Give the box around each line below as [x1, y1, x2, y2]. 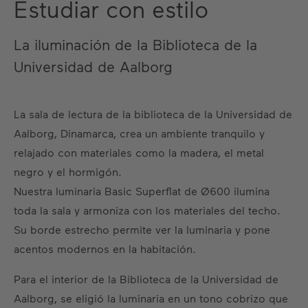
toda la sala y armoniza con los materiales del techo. [14, 203, 280, 217]
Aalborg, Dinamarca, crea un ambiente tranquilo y [14, 126, 265, 140]
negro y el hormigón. [14, 165, 122, 178]
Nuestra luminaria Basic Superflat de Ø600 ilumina [14, 184, 269, 197]
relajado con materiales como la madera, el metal [14, 146, 264, 159]
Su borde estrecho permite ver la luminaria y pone [14, 223, 270, 236]
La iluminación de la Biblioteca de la [14, 35, 257, 53]
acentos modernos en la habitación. [14, 242, 196, 255]
